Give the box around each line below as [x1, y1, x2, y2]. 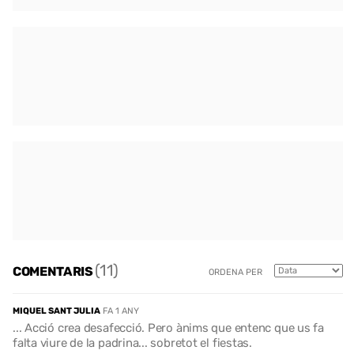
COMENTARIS [13, 263, 96, 279]
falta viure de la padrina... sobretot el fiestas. [13, 336, 252, 351]
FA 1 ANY [103, 306, 139, 317]
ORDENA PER [209, 266, 262, 277]
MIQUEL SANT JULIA [13, 306, 100, 317]
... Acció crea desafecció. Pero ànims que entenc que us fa [13, 321, 324, 336]
